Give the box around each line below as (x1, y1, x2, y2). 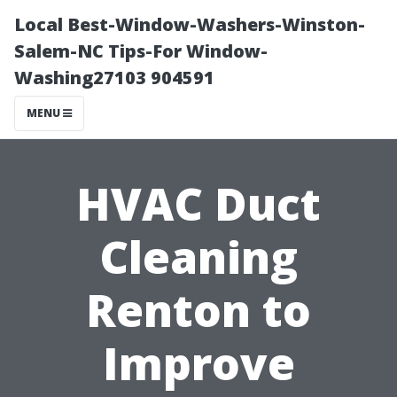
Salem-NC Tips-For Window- (14, 39, 268, 63)
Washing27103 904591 (14, 66, 214, 90)
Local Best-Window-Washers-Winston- (14, 12, 365, 36)
